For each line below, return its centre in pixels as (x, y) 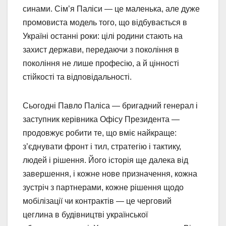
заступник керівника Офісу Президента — (101, 120)
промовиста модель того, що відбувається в (105, 23)
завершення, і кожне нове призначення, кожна (110, 174)
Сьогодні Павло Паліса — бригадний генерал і (110, 106)
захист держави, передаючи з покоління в (101, 50)
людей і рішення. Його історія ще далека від (105, 160)
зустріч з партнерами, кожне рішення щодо (103, 188)
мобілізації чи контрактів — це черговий (97, 201)
